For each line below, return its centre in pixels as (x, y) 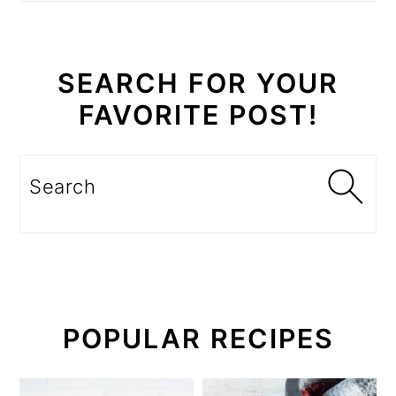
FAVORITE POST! (198, 115)
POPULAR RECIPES (198, 339)
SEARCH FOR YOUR (198, 84)
